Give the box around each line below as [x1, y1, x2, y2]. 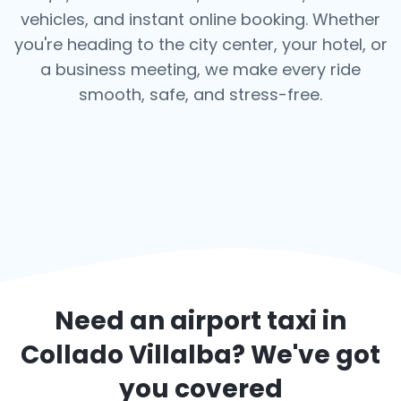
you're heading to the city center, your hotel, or [13, 33, 388, 55]
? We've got [232, 337, 380, 372]
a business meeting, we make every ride [40, 58, 361, 81]
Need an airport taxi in [55, 303, 346, 338]
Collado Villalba [21, 337, 232, 372]
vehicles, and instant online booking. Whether [21, 8, 380, 30]
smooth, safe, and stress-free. [79, 83, 322, 106]
